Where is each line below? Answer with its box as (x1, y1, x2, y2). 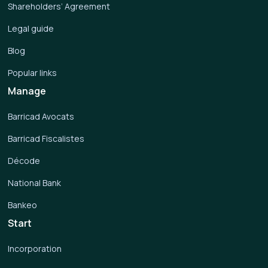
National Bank (8, 177, 62, 188)
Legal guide (8, 23, 54, 34)
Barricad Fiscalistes (8, 133, 85, 144)
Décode (8, 155, 41, 166)
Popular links (8, 67, 57, 78)
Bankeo (8, 199, 38, 211)
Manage (8, 84, 47, 98)
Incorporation (8, 243, 62, 254)
